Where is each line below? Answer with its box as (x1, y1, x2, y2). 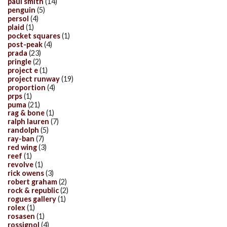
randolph (8, 126, 39, 135)
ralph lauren (8, 117, 49, 126)
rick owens (8, 169, 44, 178)
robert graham (8, 177, 57, 186)
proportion (8, 83, 46, 92)
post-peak (8, 40, 43, 49)
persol (8, 14, 29, 23)
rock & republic (8, 186, 59, 195)
